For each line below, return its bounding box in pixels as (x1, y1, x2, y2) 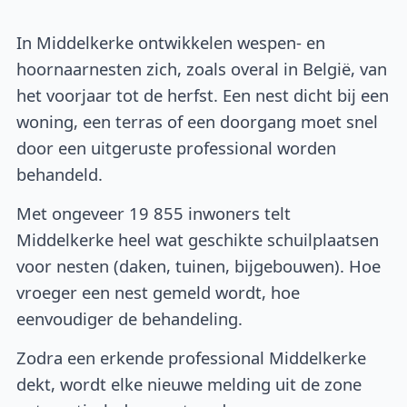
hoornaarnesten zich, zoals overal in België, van (16, 57, 388, 81)
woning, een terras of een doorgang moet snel (16, 110, 379, 134)
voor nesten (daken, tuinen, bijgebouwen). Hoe (16, 254, 382, 278)
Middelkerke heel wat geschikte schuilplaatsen (16, 228, 380, 252)
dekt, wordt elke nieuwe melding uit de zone (16, 372, 362, 395)
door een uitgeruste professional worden (16, 136, 337, 160)
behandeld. (16, 163, 104, 186)
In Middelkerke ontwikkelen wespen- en (16, 31, 326, 55)
